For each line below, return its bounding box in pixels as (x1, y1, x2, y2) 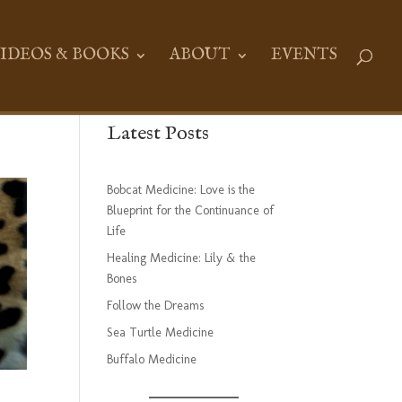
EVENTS (271, 45, 337, 66)
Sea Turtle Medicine (107, 325, 214, 340)
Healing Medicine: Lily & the (107, 250, 257, 266)
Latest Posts (107, 121, 210, 146)
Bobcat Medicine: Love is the (107, 182, 256, 197)
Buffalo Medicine (107, 352, 197, 367)
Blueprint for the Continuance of (107, 203, 275, 218)
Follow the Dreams (107, 298, 205, 313)
